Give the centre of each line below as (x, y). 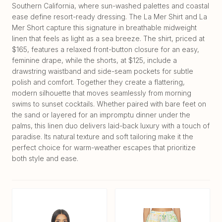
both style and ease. (45, 158)
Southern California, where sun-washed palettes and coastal (111, 5)
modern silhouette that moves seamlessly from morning (102, 93)
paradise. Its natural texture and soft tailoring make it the (103, 136)
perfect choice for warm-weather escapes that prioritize (104, 147)
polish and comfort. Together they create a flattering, (98, 82)
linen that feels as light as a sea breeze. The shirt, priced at (108, 38)
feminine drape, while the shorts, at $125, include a (94, 60)
